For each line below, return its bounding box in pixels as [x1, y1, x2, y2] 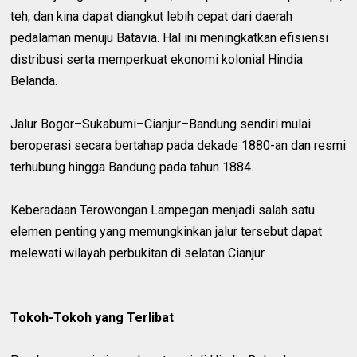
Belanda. [10, 73, 58, 88]
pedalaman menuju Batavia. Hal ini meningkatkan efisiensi [10, 29, 329, 45]
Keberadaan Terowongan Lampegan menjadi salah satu [10, 202, 316, 218]
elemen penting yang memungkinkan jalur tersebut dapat [10, 223, 323, 239]
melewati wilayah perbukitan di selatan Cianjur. [10, 245, 267, 261]
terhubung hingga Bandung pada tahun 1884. [10, 159, 254, 175]
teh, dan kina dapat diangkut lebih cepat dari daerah [10, 8, 293, 24]
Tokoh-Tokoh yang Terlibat [10, 309, 175, 325]
